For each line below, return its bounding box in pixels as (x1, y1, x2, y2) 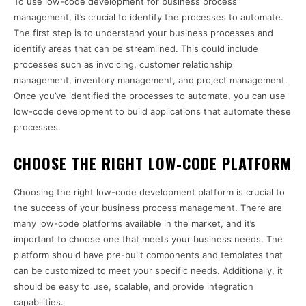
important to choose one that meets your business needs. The (14, 234, 283, 245)
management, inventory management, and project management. (14, 74, 288, 86)
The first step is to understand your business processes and (14, 27, 273, 39)
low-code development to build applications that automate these (14, 106, 291, 117)
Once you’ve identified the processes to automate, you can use (14, 90, 286, 102)
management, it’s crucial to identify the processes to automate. (14, 12, 283, 23)
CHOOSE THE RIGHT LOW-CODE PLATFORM (14, 152, 292, 175)
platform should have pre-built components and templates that (14, 249, 283, 261)
